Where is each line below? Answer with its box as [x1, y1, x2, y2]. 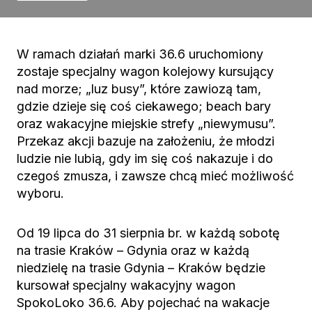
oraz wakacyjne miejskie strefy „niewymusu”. [17, 116, 276, 131]
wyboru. [17, 186, 64, 201]
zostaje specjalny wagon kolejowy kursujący [17, 64, 274, 79]
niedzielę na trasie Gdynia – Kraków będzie [17, 260, 265, 275]
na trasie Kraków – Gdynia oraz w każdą [17, 243, 249, 258]
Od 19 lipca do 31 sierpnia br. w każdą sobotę [17, 226, 280, 240]
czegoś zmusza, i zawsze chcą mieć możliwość [17, 169, 294, 183]
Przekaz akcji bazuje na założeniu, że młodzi [17, 134, 274, 148]
